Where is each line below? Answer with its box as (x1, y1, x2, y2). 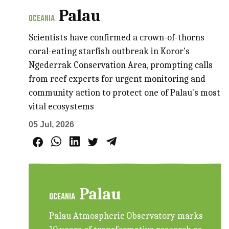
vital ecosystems (29, 101, 95, 112)
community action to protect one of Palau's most (29, 87, 221, 98)
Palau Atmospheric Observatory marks (49, 210, 203, 221)
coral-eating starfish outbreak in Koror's (29, 45, 190, 57)
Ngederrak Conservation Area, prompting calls (29, 59, 213, 71)
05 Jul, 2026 (29, 120, 75, 129)
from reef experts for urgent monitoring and (29, 73, 206, 84)
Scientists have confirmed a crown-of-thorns (29, 32, 205, 43)
